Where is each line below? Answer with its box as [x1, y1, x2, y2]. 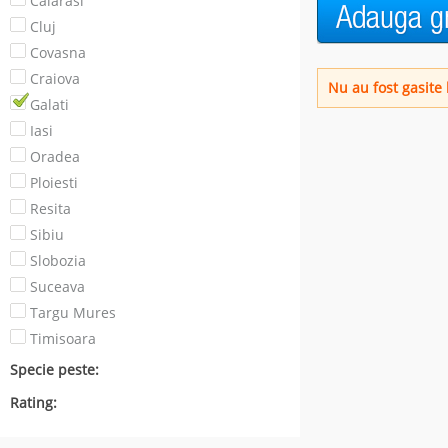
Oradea [30, 147, 80, 166]
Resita [30, 199, 71, 218]
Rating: [10, 393, 57, 412]
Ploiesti [30, 173, 78, 192]
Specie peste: [10, 360, 99, 379]
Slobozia [30, 251, 86, 270]
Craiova [30, 69, 80, 88]
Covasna [30, 43, 86, 62]
